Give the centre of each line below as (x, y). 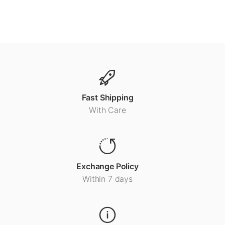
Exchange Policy (107, 166)
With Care (107, 110)
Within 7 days (107, 179)
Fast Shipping (107, 97)
